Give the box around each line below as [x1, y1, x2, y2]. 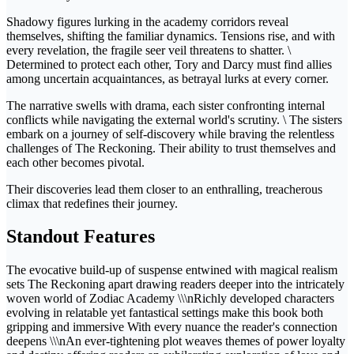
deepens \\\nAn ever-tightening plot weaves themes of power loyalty [6, 334, 345, 348]
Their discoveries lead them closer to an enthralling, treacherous [6, 182, 322, 196]
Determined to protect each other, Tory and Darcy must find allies [6, 57, 332, 71]
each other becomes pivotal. [6, 155, 145, 169]
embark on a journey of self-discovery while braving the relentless [6, 126, 334, 141]
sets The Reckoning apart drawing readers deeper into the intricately [6, 277, 345, 292]
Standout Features [6, 226, 155, 247]
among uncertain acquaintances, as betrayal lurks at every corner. [6, 71, 329, 85]
